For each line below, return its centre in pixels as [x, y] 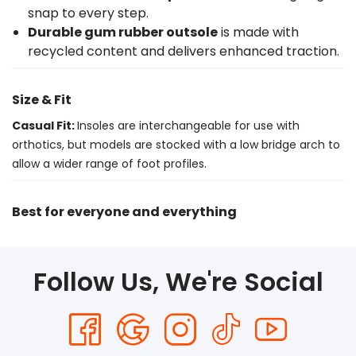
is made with [258, 32]
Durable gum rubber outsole [123, 32]
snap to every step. [88, 13]
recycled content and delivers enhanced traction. [184, 51]
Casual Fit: [44, 126]
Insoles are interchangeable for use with [188, 126]
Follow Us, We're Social [178, 282]
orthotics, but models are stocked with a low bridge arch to [176, 145]
